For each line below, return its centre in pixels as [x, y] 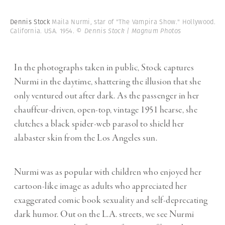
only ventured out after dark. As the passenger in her [107, 96]
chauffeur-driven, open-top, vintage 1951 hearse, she [106, 110]
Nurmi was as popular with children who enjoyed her [108, 172]
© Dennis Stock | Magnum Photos [129, 31]
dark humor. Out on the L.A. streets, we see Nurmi [104, 214]
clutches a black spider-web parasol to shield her [99, 124]
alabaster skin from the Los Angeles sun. [86, 138]
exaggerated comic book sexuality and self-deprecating [111, 200]
